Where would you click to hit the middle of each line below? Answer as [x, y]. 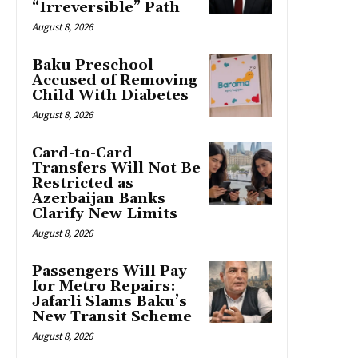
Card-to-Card [82, 153]
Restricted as [83, 183]
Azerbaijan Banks [99, 198]
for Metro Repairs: [104, 286]
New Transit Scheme [112, 316]
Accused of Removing [115, 80]
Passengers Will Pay [109, 271]
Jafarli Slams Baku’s [109, 301]
